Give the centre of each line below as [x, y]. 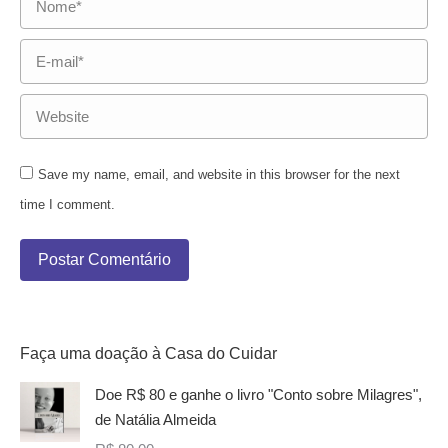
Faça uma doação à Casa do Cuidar [148, 353]
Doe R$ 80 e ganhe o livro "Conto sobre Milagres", [258, 394]
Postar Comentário [104, 259]
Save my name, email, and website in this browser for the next [219, 174]
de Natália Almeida [155, 419]
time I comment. [67, 204]
